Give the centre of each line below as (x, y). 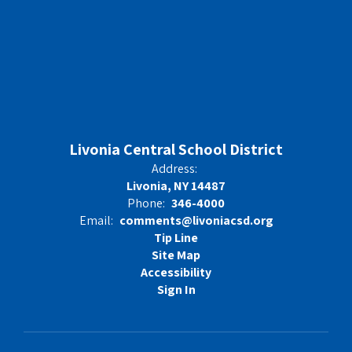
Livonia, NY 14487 (176, 186)
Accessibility (176, 272)
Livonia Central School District (176, 149)
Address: (174, 169)
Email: (96, 220)
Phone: (146, 203)
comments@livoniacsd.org (196, 220)
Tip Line (176, 238)
